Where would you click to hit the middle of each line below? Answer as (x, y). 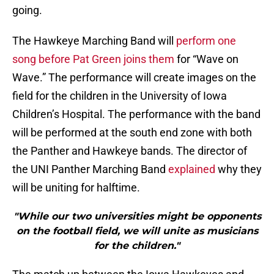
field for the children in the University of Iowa (120, 96)
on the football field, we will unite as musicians (137, 231)
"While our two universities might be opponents (137, 217)
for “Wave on (206, 59)
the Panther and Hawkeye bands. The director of (130, 151)
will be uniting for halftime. (76, 188)
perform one (206, 41)
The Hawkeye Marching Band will (94, 41)
